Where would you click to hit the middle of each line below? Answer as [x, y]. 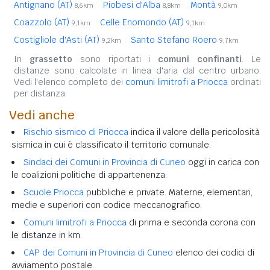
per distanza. [40, 93]
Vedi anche [42, 115]
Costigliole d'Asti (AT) [58, 39]
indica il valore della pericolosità [194, 132]
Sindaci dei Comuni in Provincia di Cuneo [105, 162]
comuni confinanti [200, 59]
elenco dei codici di [214, 252]
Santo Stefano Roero [175, 39]
